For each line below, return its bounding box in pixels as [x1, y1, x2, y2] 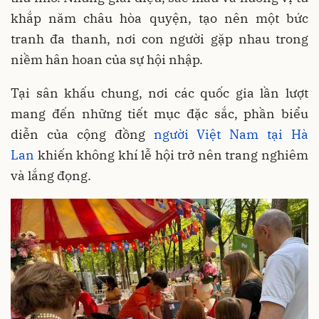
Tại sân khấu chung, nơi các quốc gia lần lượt [11, 84, 308, 101]
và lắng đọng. [11, 167, 91, 184]
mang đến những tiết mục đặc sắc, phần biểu [11, 105, 308, 122]
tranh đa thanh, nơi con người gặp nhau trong [11, 30, 308, 47]
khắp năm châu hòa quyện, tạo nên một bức [11, 9, 308, 26]
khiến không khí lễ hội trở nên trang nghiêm [34, 146, 308, 163]
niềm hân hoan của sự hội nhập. [11, 51, 203, 68]
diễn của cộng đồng [11, 125, 154, 142]
